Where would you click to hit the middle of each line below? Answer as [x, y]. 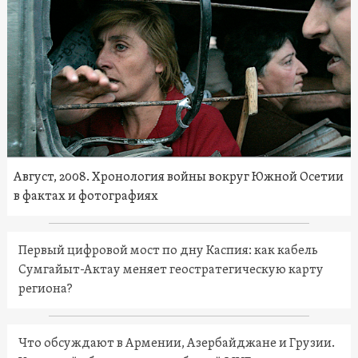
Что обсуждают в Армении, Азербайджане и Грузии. [176, 344]
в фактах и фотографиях [86, 197]
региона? [45, 290]
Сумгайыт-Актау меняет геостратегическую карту [171, 270]
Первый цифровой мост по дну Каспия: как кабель [168, 251]
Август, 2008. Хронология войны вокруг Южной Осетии [178, 178]
